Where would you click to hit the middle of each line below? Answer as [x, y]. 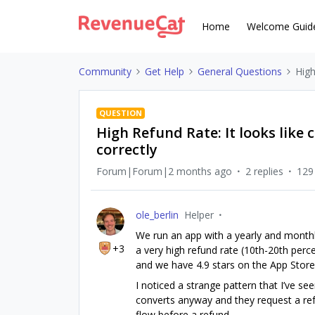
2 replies [264, 171]
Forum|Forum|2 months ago [164, 171]
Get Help [165, 71]
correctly [127, 149]
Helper [199, 215]
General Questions [240, 71]
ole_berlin [157, 215]
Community [105, 71]
